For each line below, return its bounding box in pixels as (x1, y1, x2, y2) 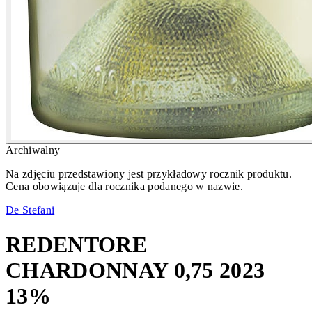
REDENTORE (6, 231, 147, 257)
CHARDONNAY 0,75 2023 (6, 257, 265, 283)
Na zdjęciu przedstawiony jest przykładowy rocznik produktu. (6, 168, 292, 180)
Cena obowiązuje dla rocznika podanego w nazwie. (6, 180, 244, 193)
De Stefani (6, 204, 55, 217)
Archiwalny (6, 144, 61, 157)
